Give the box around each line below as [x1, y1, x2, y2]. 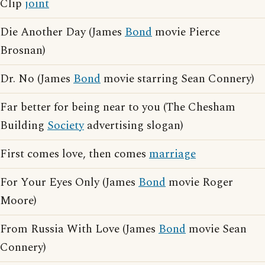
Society [47, 117, 84, 134]
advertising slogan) [84, 117, 183, 134]
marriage [149, 146, 196, 163]
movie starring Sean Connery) [101, 70, 254, 88]
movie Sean [186, 221, 247, 238]
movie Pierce [152, 24, 220, 41]
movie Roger [166, 174, 233, 191]
